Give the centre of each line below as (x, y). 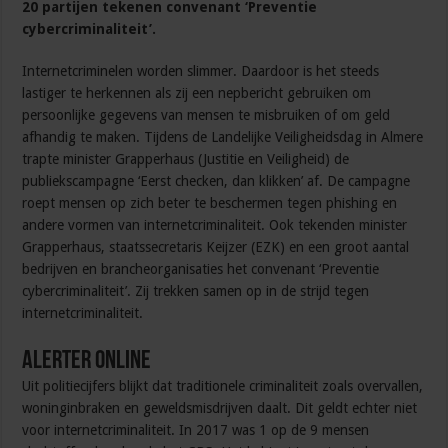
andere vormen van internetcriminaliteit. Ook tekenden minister (215, 225)
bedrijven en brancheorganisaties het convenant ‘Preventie (201, 269)
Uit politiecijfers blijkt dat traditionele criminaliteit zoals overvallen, (223, 386)
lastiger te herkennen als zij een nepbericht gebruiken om (197, 93)
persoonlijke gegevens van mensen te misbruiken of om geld (206, 115)
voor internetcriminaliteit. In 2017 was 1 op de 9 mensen (196, 430)
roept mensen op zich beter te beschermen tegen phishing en (210, 203)
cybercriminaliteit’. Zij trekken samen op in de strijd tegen (196, 291)
